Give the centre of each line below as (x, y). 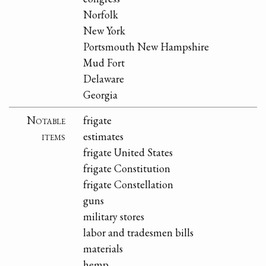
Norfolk (101, 14)
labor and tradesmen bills (139, 232)
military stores (114, 216)
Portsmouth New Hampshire (146, 46)
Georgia (101, 94)
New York (104, 30)
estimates (104, 136)
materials (103, 248)
